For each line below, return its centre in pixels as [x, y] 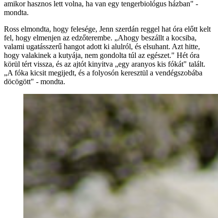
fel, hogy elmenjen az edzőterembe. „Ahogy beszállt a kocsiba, [100, 37]
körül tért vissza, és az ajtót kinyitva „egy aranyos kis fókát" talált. [105, 64]
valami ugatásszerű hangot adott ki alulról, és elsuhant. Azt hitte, [102, 46]
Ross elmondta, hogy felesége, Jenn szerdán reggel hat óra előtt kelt [107, 29]
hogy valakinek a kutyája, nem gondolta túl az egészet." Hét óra [102, 55]
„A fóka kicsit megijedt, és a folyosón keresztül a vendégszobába [103, 73]
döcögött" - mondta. [35, 81]
